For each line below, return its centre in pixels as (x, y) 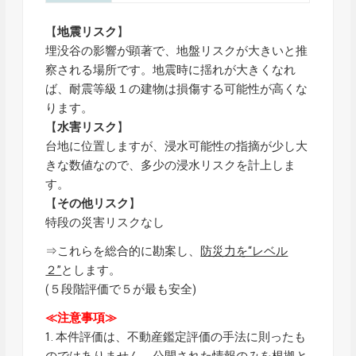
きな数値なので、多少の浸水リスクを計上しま (171, 165)
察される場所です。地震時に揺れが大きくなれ (171, 70)
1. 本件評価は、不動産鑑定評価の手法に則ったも (176, 337)
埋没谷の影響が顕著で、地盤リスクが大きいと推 (177, 50)
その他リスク (93, 203)
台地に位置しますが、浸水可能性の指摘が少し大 (177, 146)
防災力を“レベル (244, 251)
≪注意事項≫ (81, 317)
